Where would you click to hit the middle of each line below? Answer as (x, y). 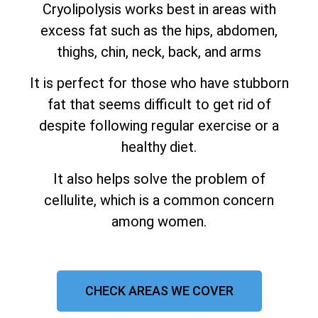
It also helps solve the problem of (159, 179)
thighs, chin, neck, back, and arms (159, 51)
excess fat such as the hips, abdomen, (159, 30)
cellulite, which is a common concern (159, 200)
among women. (159, 221)
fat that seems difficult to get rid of (159, 105)
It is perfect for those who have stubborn (159, 83)
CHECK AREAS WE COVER (159, 290)
